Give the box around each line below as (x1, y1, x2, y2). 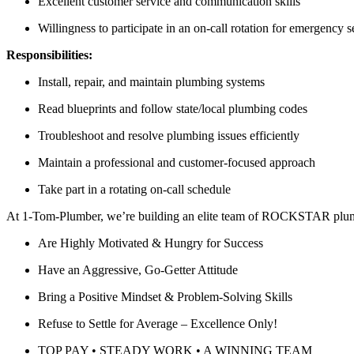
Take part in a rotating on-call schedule (38, 182, 231, 196)
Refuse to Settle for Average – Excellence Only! (38, 316, 277, 330)
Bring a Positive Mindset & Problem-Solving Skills (38, 289, 292, 303)
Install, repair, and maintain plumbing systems (38, 74, 265, 88)
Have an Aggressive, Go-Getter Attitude (38, 262, 238, 277)
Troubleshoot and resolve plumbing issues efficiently (38, 128, 299, 142)
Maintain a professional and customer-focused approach (38, 155, 315, 169)
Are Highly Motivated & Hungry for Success (38, 235, 263, 250)
